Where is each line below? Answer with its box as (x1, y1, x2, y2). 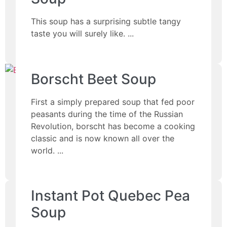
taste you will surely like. (31, 28, 126, 39)
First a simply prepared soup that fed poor (31, 96, 195, 107)
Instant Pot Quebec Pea (31, 187, 191, 205)
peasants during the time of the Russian (31, 108, 183, 119)
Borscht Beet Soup (31, 70, 157, 88)
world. (31, 145, 55, 156)
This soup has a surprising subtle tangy (31, 16, 181, 27)
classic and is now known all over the (31, 133, 175, 143)
